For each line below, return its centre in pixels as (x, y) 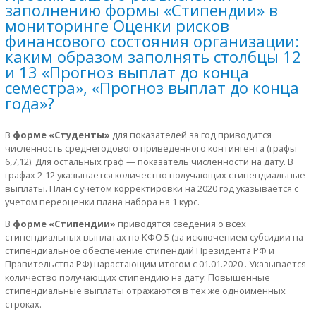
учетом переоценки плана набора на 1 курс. (102, 201)
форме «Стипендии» (64, 224)
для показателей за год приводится (191, 134)
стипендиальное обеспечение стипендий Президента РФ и (140, 251)
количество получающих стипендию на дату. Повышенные (138, 278)
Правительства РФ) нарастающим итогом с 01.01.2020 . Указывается (156, 264)
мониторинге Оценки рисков (117, 25)
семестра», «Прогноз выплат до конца (152, 87)
